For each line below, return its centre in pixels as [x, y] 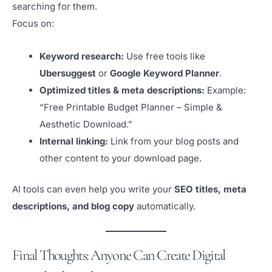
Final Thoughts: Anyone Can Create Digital [119, 255]
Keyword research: [82, 56]
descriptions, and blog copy [73, 206]
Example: [225, 90]
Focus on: [33, 23]
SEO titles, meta [210, 189]
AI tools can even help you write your [93, 189]
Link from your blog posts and [173, 141]
